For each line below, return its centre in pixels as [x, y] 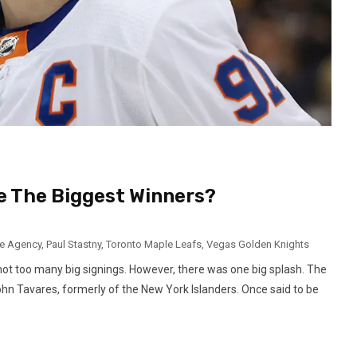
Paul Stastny [74, 244]
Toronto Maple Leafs [154, 244]
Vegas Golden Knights [258, 244]
